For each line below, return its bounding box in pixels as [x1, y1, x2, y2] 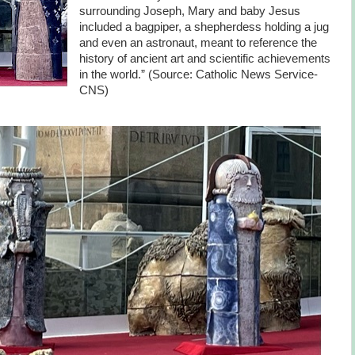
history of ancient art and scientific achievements [78, 52, 330, 65]
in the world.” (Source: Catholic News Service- [78, 67, 318, 81]
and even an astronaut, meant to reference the [78, 36, 317, 49]
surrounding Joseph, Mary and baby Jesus [78, 4, 300, 17]
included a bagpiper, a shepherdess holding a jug [78, 20, 329, 33]
